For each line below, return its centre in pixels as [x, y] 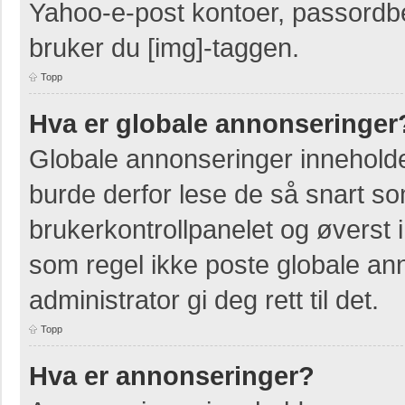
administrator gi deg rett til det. [204, 299]
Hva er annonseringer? [172, 375]
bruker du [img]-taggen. [164, 47]
